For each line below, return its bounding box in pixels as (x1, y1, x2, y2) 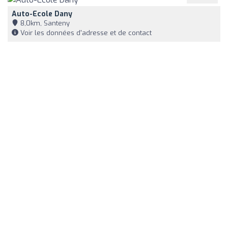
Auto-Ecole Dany (12, 9, 72, 19)
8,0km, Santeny (18, 18, 70, 27)
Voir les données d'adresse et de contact (18, 28, 152, 37)
